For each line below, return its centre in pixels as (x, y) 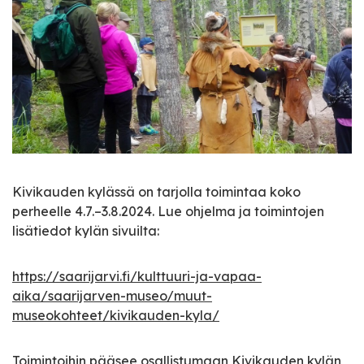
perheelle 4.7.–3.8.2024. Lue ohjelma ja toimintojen (168, 211)
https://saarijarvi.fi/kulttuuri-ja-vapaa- (137, 276)
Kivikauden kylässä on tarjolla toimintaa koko (156, 191)
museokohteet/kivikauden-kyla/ (116, 315)
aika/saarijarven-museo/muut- (112, 295)
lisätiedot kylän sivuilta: (86, 230)
